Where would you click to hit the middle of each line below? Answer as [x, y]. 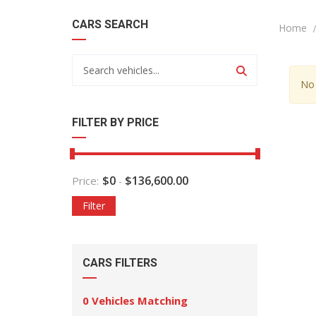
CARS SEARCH [110, 24]
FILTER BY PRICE [115, 122]
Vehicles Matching [140, 300]
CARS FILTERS [120, 263]
